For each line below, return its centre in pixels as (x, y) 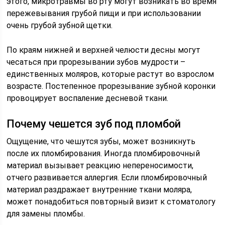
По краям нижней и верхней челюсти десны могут (104, 50)
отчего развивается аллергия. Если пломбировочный (107, 178)
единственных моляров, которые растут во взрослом (110, 74)
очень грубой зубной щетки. (60, 25)
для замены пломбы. (46, 214)
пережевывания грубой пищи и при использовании (104, 13)
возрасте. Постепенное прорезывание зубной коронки (111, 86)
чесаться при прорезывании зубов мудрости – (96, 62)
